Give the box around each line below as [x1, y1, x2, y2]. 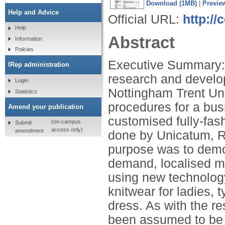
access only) [51, 127, 83, 133]
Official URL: [108, 12, 183, 26]
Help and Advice [8, 8, 59, 16]
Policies [15, 46, 34, 53]
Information [15, 35, 42, 42]
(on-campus [51, 119, 81, 125]
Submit [15, 119, 32, 126]
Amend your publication [8, 102, 83, 110]
